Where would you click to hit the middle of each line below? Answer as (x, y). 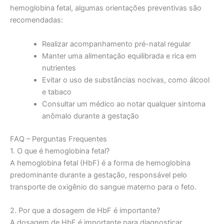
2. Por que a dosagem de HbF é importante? (85, 210)
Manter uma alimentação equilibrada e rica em (119, 56)
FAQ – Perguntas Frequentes (58, 139)
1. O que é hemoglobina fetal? (60, 151)
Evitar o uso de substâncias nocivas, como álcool (125, 80)
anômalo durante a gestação (90, 116)
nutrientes (59, 68)
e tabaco (56, 92)
